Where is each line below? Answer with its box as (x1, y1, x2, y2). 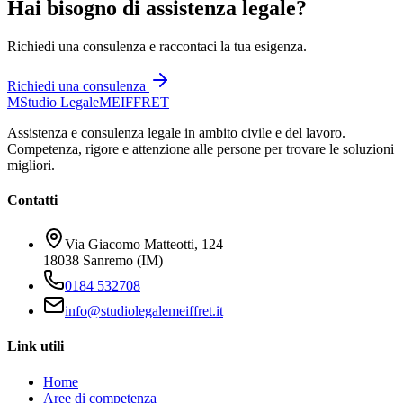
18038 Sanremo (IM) (43, 253, 163, 269)
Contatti (7, 192, 58, 208)
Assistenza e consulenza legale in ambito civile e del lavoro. (7, 124, 345, 140)
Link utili (7, 338, 64, 354)
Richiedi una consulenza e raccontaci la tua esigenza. (7, 38, 307, 54)
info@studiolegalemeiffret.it (65, 303, 223, 319)
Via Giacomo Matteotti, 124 (65, 237, 223, 253)
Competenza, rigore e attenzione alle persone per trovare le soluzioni (7, 140, 394, 157)
